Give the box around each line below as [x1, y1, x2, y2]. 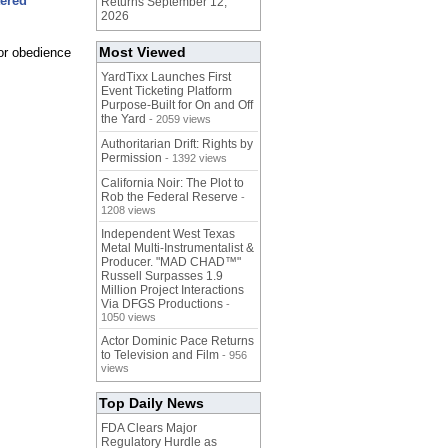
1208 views [101, 204, 156, 217]
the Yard [101, 112, 146, 127]
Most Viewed [99, 44, 186, 61]
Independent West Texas [101, 227, 235, 242]
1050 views [101, 311, 156, 324]
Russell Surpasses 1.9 [101, 269, 223, 284]
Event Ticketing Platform [101, 84, 232, 99]
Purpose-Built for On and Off [101, 98, 253, 113]
